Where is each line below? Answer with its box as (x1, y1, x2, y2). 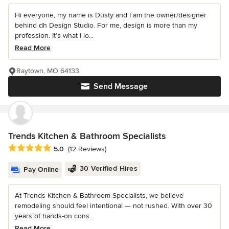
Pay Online (24, 165, 59, 174)
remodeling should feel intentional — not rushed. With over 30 (15, 201, 212, 210)
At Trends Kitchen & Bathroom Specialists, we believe (15, 191, 184, 200)
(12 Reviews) (68, 144, 106, 153)
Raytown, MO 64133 (16, 66, 79, 76)
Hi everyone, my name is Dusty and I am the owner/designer (15, 11, 207, 20)
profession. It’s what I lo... (15, 31, 94, 40)
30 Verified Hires (79, 164, 138, 173)
